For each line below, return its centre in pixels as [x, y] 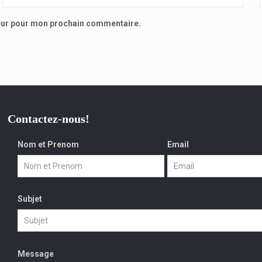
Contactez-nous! [49, 118]
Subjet [30, 199]
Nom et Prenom [49, 144]
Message [36, 254]
